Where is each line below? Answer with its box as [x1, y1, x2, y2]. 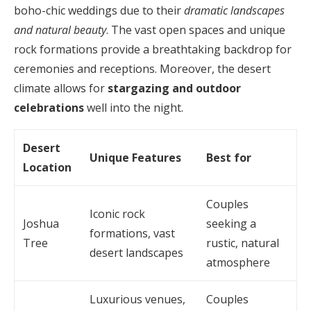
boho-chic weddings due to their [14, 3, 184, 19]
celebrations [14, 100, 84, 116]
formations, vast [90, 226, 175, 242]
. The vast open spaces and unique [106, 22, 285, 38]
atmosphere [206, 255, 270, 271]
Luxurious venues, [90, 292, 185, 308]
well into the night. [84, 100, 183, 116]
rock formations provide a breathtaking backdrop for [14, 42, 292, 58]
